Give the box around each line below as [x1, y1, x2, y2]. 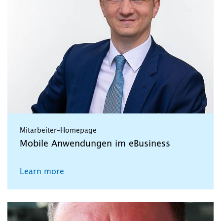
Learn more [20, 167, 64, 176]
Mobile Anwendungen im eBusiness [20, 139, 170, 148]
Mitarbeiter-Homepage [20, 127, 97, 134]
